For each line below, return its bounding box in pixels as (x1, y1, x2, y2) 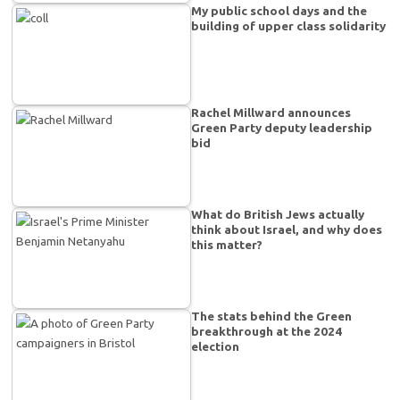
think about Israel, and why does (191, 221, 383, 237)
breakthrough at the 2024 (191, 323, 343, 338)
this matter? (191, 237, 263, 252)
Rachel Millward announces (191, 104, 352, 120)
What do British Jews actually (191, 206, 365, 221)
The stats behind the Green (191, 308, 353, 323)
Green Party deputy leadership (191, 120, 373, 135)
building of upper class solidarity (191, 18, 387, 33)
